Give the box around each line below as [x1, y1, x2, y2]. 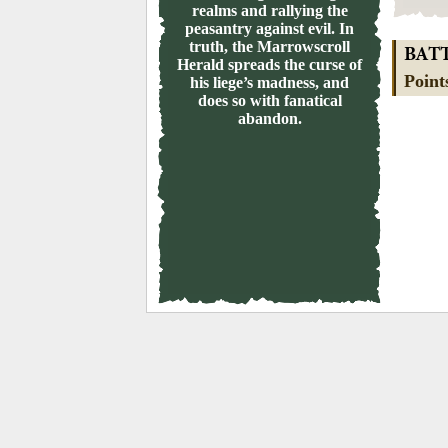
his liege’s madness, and [190, 74, 350, 91]
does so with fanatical [197, 92, 342, 109]
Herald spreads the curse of [177, 56, 363, 73]
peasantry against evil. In [185, 20, 355, 37]
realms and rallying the [191, 2, 348, 19]
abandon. [237, 110, 302, 127]
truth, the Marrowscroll [189, 38, 351, 55]
